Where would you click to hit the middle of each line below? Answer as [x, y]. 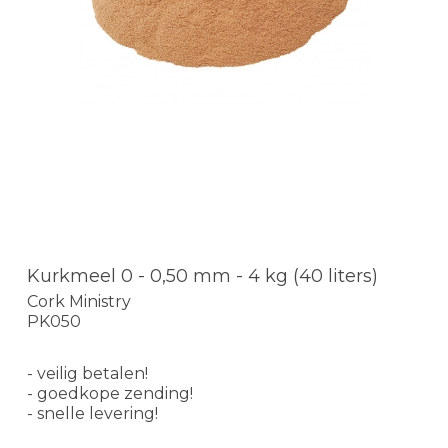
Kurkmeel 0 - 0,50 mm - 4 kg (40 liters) [202, 275]
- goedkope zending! [110, 394]
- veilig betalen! [87, 374]
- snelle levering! [92, 414]
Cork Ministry [79, 302]
